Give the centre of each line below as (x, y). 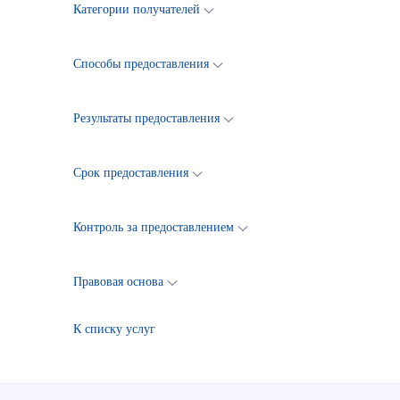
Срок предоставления (131, 173)
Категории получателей (137, 9)
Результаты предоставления (146, 118)
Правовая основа (118, 282)
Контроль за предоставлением (154, 227)
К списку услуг (114, 329)
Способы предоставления (141, 64)
